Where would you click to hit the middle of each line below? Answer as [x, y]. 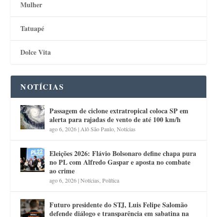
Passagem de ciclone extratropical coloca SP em [119, 110]
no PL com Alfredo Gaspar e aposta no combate [120, 162]
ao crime [62, 170]
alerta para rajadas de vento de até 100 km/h [115, 119]
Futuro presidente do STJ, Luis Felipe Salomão [119, 204]
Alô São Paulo [97, 129]
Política [111, 180]
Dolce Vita [36, 52]
